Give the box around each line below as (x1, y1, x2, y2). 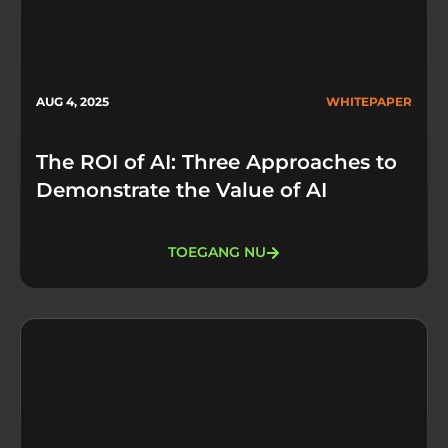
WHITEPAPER (326, 93, 412, 109)
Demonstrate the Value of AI (36, 177, 327, 202)
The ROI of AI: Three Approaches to (36, 149, 397, 174)
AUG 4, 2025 (36, 93, 109, 109)
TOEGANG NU (168, 243, 266, 262)
